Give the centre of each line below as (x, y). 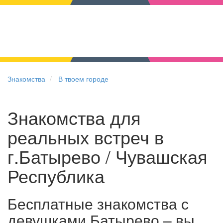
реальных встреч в (86, 137)
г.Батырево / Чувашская (108, 156)
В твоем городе (83, 79)
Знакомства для (74, 117)
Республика (56, 175)
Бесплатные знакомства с (98, 203)
